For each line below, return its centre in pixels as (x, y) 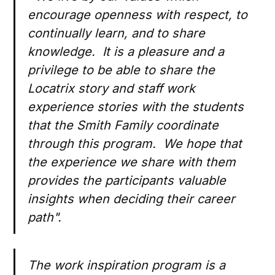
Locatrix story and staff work (112, 89)
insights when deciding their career (132, 199)
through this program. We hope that (135, 144)
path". (48, 218)
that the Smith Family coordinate (123, 126)
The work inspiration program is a (127, 265)
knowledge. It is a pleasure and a (126, 52)
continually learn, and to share (117, 33)
